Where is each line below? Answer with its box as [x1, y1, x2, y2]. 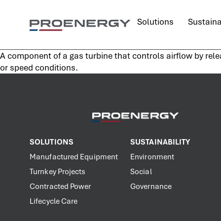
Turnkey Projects [30, 167, 86, 177]
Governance [130, 182, 172, 191]
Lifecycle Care [30, 196, 78, 206]
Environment [130, 152, 175, 162]
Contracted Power [30, 182, 91, 191]
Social [130, 167, 152, 177]
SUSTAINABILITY [130, 137, 190, 147]
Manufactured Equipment [30, 152, 118, 162]
